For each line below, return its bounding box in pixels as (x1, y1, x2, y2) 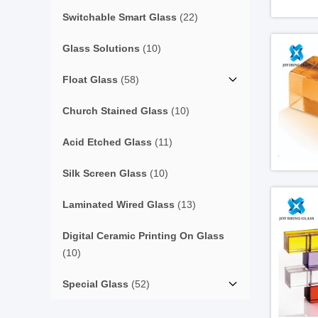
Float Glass (62, 74, 118, 85)
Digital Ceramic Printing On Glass (62, 230, 224, 241)
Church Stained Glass (62, 105, 168, 116)
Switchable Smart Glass (62, 11, 177, 23)
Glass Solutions (62, 43, 140, 54)
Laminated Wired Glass (62, 199, 175, 210)
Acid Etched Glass (62, 136, 152, 148)
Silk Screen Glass (62, 168, 147, 179)
